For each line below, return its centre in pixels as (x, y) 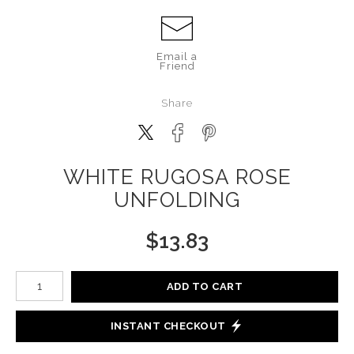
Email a (177, 56)
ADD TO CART (205, 287)
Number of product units (78, 275)
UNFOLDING (177, 200)
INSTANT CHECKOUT (168, 326)
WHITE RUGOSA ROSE (177, 177)
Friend (177, 66)
